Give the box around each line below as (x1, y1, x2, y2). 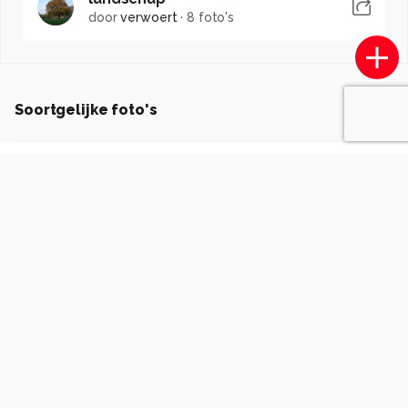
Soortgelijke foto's (15, 100, 158, 118)
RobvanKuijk (51, 163, 124, 178)
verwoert (120, 9, 178, 25)
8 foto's (187, 9, 235, 25)
